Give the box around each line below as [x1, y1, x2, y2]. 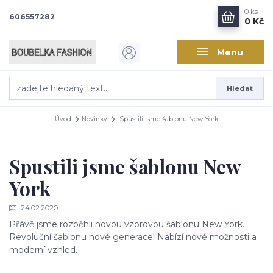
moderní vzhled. [9, 244, 77, 255]
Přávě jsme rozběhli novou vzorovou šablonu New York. [9, 218, 244, 230]
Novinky [82, 115, 107, 123]
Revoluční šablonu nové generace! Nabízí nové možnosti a [9, 231, 257, 243]
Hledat [226, 83, 253, 93]
